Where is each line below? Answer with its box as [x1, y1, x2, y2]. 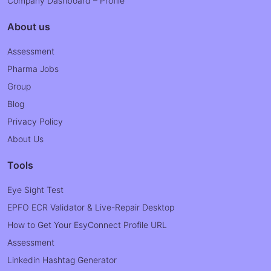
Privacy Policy [7, 116, 63, 126]
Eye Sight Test [7, 184, 64, 195]
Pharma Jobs [7, 64, 59, 74]
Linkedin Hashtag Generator [7, 255, 117, 265]
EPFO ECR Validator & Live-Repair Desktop [7, 202, 174, 212]
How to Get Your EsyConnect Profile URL [7, 220, 167, 230]
